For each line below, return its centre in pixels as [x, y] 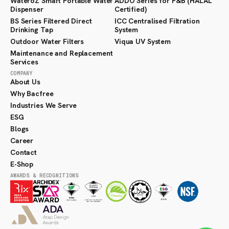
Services [24, 62]
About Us [25, 82]
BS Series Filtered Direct [51, 21]
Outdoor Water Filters [47, 41]
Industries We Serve [43, 105]
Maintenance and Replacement [62, 53]
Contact [24, 152]
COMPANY [21, 73]
